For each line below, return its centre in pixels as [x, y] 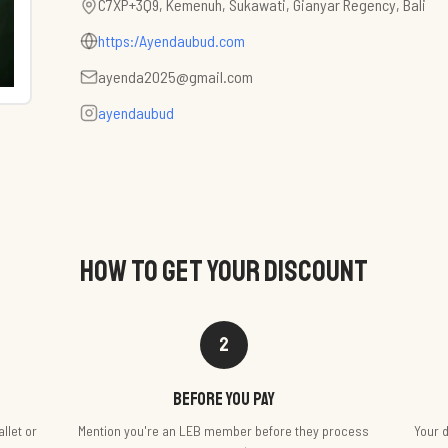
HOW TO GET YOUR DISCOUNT [224, 271]
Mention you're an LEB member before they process [224, 430]
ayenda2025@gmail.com [175, 76]
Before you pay [223, 399]
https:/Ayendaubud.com [171, 40]
